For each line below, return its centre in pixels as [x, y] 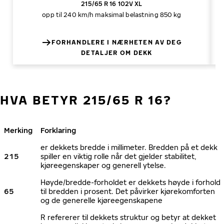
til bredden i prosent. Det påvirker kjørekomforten [128, 191]
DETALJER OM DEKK [117, 53]
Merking [18, 130]
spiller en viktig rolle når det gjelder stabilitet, [118, 156]
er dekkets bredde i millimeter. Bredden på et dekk [129, 147]
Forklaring [58, 130]
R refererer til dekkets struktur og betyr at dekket [128, 217]
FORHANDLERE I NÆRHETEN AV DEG [116, 42]
